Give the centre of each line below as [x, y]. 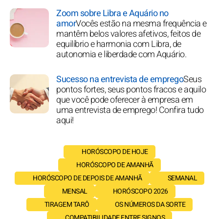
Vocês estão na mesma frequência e [141, 23]
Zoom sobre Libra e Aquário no [112, 13]
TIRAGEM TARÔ [67, 204]
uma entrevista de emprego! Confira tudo [130, 110]
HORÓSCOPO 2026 [140, 191]
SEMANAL [182, 178]
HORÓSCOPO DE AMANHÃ [115, 165]
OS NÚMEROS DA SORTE [150, 204]
